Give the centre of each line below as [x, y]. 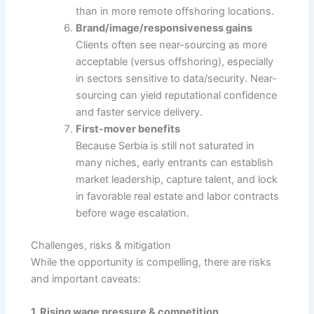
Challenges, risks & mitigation [101, 245]
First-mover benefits [128, 129]
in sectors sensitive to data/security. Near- [177, 78]
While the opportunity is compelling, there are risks [151, 262]
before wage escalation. [133, 213]
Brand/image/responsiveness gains [164, 28]
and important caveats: [86, 279]
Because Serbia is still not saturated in [165, 145]
